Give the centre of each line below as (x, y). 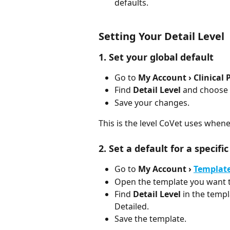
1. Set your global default (156, 57)
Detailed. (132, 207)
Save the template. (150, 219)
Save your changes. (152, 102)
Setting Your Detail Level (161, 36)
